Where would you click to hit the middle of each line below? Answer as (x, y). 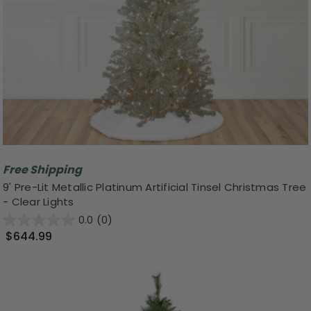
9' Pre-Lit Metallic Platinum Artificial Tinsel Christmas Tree (155, 187)
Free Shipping (42, 170)
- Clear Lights (39, 202)
